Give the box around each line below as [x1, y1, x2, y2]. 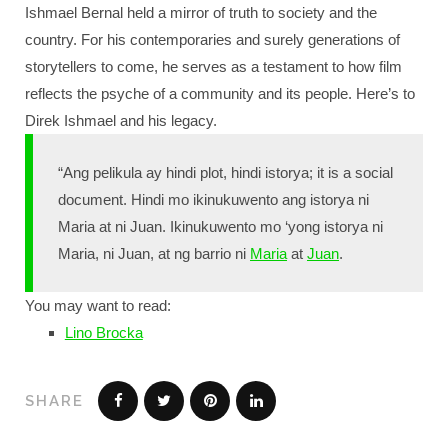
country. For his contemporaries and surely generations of [25, 31, 400, 48]
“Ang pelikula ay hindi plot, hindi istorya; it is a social [58, 164, 393, 181]
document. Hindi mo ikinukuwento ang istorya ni [58, 191, 369, 208]
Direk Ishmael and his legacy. [25, 112, 217, 129]
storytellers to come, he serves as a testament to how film [25, 58, 402, 75]
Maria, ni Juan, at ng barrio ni [58, 245, 250, 262]
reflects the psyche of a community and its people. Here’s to [25, 85, 415, 102]
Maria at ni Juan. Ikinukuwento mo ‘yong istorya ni [58, 218, 383, 235]
